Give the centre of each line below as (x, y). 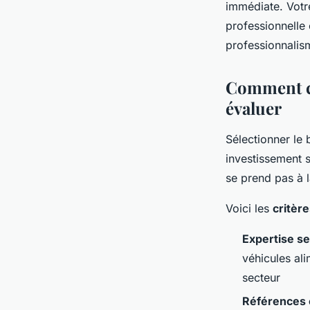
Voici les (249, 208)
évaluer (254, 108)
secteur (261, 277)
